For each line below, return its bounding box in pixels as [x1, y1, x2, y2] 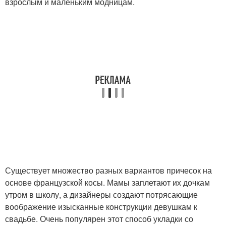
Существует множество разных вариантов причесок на [5, 164, 212, 176]
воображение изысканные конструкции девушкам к [5, 201, 197, 212]
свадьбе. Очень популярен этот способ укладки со [5, 213, 193, 224]
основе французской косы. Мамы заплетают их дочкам [5, 177, 210, 188]
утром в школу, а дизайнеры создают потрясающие [5, 189, 198, 200]
